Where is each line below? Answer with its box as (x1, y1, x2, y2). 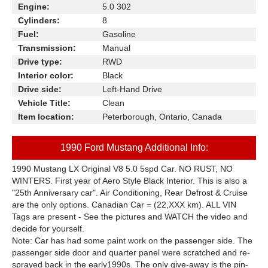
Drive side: (18, 84, 62, 94)
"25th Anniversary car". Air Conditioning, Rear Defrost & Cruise (12, 188, 248, 197)
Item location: (18, 112, 74, 121)
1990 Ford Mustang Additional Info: (60, 142, 208, 153)
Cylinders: (18, 16, 60, 25)
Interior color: (18, 71, 74, 80)
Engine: (18, 2, 50, 11)
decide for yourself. (12, 224, 84, 233)
